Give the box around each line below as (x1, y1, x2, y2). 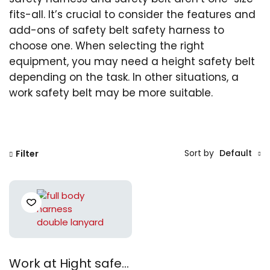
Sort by (184, 146, 214, 159)
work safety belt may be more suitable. (9, 85, 213, 100)
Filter (16, 148, 39, 160)
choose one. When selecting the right (9, 38, 204, 53)
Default (219, 146, 252, 159)
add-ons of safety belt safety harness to (9, 22, 224, 37)
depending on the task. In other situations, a (9, 69, 239, 84)
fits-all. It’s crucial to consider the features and (9, 7, 256, 22)
